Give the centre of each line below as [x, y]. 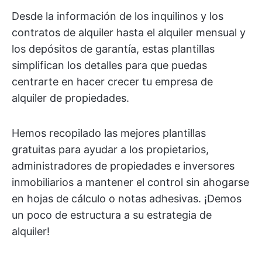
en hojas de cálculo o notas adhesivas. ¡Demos [127, 199]
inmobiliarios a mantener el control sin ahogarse [130, 182]
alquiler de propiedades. [70, 98]
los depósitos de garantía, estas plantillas [113, 49]
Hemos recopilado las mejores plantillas [109, 133]
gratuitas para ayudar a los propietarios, [110, 149]
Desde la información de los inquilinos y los [118, 16]
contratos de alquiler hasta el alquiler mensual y [129, 32]
